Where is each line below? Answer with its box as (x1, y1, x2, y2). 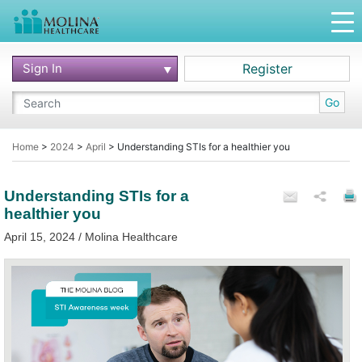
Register (242, 61, 293, 77)
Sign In (23, 60, 62, 76)
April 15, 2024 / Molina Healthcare (4, 230, 178, 243)
